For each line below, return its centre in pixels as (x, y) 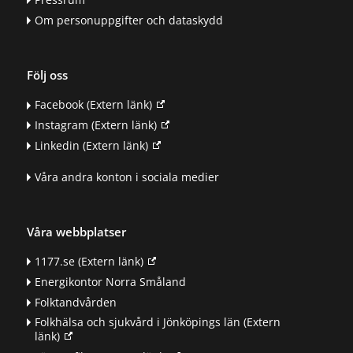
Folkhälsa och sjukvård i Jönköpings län (137, 322)
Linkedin (57, 145)
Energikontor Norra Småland (110, 281)
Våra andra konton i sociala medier (126, 176)
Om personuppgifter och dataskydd (128, 20)
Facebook (59, 105)
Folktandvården (75, 302)
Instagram (61, 125)
